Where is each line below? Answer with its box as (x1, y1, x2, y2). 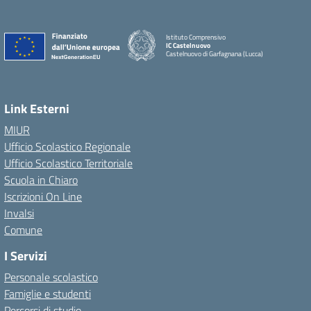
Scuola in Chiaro (4, 171, 78, 188)
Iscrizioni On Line (4, 188, 82, 205)
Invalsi (4, 205, 34, 221)
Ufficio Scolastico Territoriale (4, 155, 133, 171)
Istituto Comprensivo (166, 31, 226, 42)
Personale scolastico (4, 269, 98, 285)
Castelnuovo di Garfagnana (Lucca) (166, 48, 263, 59)
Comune (4, 221, 42, 238)
